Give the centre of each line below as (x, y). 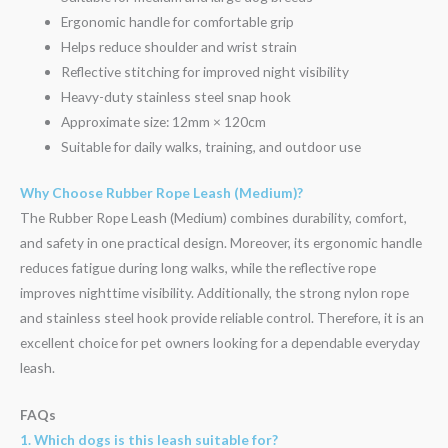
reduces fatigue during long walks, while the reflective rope (198, 267)
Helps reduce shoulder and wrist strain (179, 47)
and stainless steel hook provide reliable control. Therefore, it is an (222, 317)
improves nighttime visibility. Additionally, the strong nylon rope (214, 292)
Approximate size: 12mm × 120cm (164, 122)
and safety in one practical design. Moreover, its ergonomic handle (221, 242)
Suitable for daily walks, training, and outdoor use (211, 147)
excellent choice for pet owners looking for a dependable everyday (220, 342)
